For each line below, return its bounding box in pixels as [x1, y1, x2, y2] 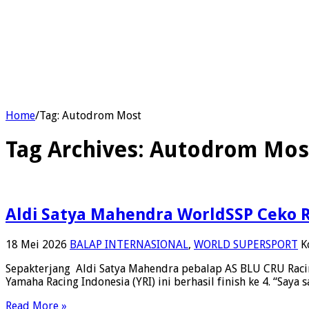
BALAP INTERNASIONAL [70, 237, 188, 251]
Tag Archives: [6, 137, 150, 163]
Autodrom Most [62, 108, 141, 122]
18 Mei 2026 [6, 237, 67, 251]
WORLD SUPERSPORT [194, 237, 298, 251]
